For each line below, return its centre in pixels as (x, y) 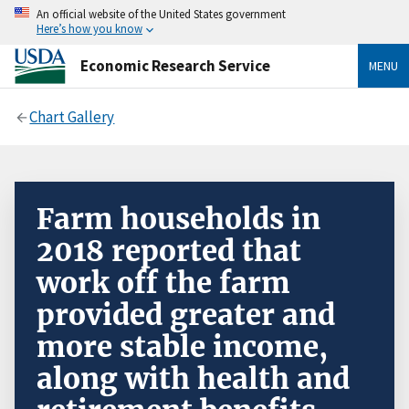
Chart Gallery (72, 116)
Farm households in (178, 219)
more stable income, (182, 346)
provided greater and (186, 315)
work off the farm (163, 283)
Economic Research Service (175, 65)
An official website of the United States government (161, 14)
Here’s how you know (89, 28)
